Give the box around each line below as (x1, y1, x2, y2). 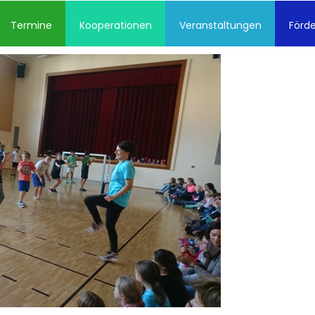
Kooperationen (79, 18, 152, 32)
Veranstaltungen (179, 18, 262, 32)
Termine (10, 18, 52, 32)
